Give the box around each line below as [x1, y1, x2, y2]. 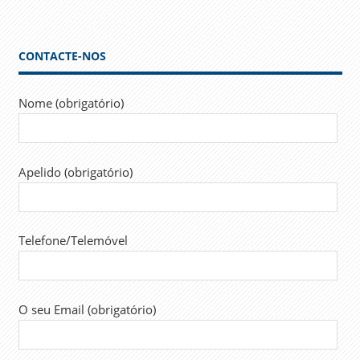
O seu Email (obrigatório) [18, 301, 156, 317]
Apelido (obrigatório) [18, 163, 133, 180]
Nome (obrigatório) [18, 95, 124, 112]
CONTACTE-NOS [18, 47, 106, 63]
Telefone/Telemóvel [18, 232, 128, 249]
